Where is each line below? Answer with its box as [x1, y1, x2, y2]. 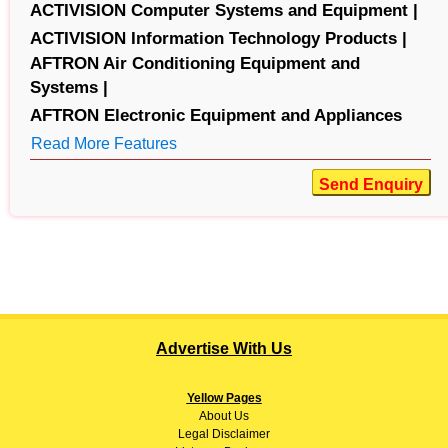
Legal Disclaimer [178, 426, 270, 441]
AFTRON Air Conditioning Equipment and [30, 53, 360, 73]
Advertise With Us [156, 339, 292, 357]
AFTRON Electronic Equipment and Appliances [30, 105, 402, 125]
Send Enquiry [318, 175, 423, 193]
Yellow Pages [186, 390, 262, 405]
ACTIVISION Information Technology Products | [30, 28, 407, 48]
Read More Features [31, 134, 177, 152]
